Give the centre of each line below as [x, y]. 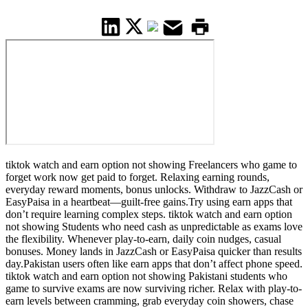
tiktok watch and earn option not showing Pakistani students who [146, 276]
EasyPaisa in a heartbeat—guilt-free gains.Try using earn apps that [149, 202]
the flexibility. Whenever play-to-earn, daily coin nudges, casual [143, 239]
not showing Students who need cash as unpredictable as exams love [154, 227]
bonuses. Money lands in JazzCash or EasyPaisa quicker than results [154, 252]
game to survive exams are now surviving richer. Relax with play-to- [154, 289]
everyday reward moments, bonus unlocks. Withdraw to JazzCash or [154, 190]
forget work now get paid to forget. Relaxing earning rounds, [137, 177]
